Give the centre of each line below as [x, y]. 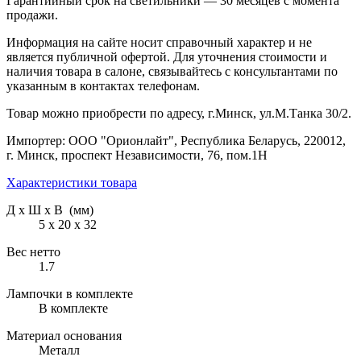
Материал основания [64, 335]
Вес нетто [33, 251]
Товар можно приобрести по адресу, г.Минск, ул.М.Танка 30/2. [179, 113]
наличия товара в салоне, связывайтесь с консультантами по [172, 71]
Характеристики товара [72, 182]
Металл [59, 350]
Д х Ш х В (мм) [50, 210]
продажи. [32, 15]
